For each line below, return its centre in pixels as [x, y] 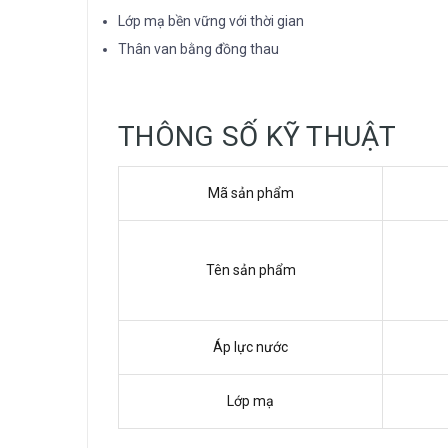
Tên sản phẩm [250, 270]
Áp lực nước [250, 347]
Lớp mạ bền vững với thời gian [211, 20]
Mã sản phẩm [250, 193]
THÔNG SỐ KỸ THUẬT [257, 137]
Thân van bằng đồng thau [198, 49]
